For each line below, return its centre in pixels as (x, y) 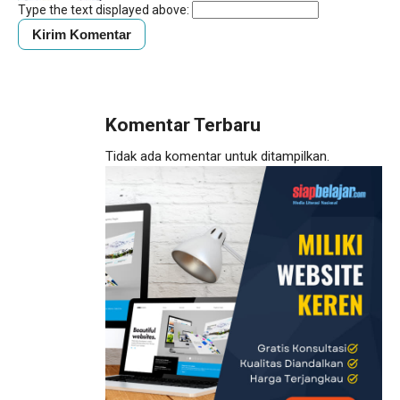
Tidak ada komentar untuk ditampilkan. (217, 156)
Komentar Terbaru (183, 125)
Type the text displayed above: (104, 9)
